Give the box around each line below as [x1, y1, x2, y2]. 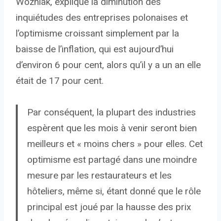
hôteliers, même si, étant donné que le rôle [27, 185, 201, 197]
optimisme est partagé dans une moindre [27, 154, 197, 166]
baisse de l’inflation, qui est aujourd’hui [16, 43, 174, 55]
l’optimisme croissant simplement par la [16, 28, 179, 39]
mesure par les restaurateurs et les [27, 170, 172, 182]
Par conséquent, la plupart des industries [27, 107, 196, 118]
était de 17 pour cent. [16, 75, 104, 87]
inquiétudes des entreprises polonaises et [16, 12, 188, 24]
